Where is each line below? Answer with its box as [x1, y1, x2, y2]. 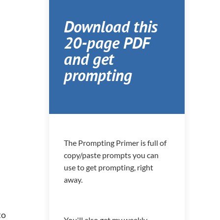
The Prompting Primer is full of [64, 137, 166, 147]
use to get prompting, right [64, 162, 153, 172]
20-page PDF [64, 31, 150, 53]
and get [64, 48, 114, 69]
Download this [64, 15, 158, 37]
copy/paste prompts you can [64, 150, 159, 160]
